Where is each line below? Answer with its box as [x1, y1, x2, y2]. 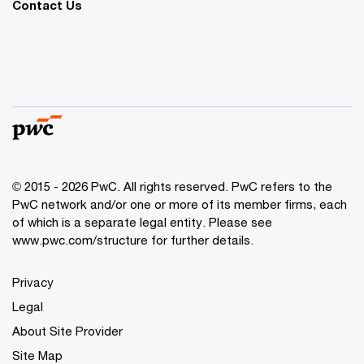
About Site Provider [12, 323, 123, 338]
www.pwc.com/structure [12, 232, 148, 247]
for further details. [148, 232, 253, 247]
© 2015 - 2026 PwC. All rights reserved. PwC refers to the [12, 178, 332, 193]
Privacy [12, 274, 54, 289]
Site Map [12, 347, 63, 362]
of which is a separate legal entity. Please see [12, 214, 272, 229]
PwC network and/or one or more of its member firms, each [12, 196, 347, 211]
